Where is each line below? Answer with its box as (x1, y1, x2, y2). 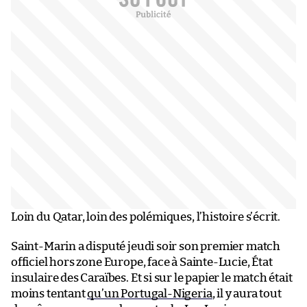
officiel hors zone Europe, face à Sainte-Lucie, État (11, 256, 273, 268)
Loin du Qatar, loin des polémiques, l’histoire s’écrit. (11, 210, 281, 223)
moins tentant (11, 287, 88, 299)
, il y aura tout (212, 287, 282, 299)
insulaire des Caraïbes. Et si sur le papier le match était (11, 271, 293, 284)
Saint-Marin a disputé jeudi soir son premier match (11, 240, 281, 252)
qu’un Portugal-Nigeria (87, 287, 212, 299)
